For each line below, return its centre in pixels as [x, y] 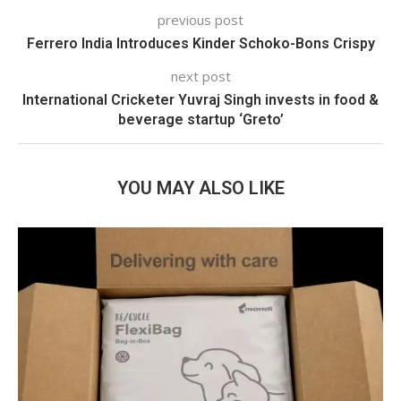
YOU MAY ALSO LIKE [200, 188]
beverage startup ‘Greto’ [200, 119]
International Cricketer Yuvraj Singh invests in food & [200, 100]
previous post [200, 20]
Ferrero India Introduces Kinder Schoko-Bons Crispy [200, 43]
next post [200, 76]
